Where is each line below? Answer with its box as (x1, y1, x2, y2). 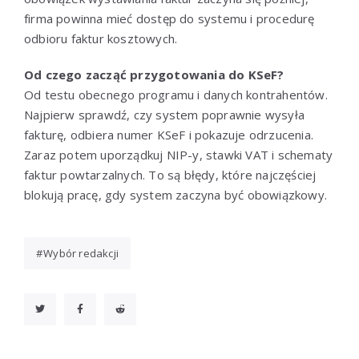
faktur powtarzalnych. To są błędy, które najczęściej (24, 166, 317, 183)
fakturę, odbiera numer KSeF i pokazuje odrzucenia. (24, 126, 313, 143)
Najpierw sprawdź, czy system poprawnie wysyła (24, 106, 305, 123)
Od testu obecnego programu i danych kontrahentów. (24, 86, 328, 103)
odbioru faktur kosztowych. (24, 30, 178, 46)
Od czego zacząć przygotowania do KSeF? (24, 66, 284, 83)
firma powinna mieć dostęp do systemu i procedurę (24, 10, 315, 26)
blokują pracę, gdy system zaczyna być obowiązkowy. (24, 186, 328, 203)
